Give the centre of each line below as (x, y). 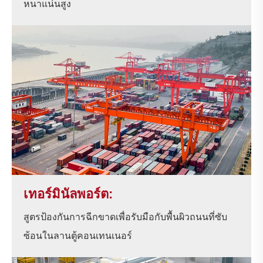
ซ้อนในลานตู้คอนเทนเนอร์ (78, 236)
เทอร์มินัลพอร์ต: (68, 194)
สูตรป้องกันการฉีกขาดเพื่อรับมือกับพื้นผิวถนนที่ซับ (125, 217)
